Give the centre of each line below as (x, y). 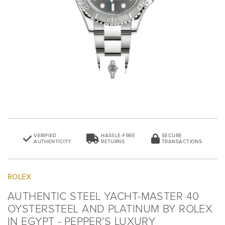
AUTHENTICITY (52, 142)
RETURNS (113, 142)
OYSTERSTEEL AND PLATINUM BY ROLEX (110, 209)
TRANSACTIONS (182, 142)
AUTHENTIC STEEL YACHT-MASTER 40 (103, 197)
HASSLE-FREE (118, 136)
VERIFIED (45, 136)
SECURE (172, 136)
